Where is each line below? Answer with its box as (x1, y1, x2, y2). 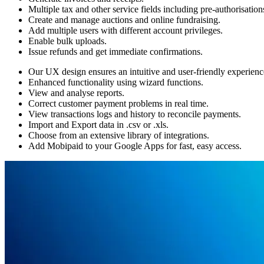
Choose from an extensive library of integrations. (28, 130, 209, 140)
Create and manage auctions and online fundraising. (28, 14, 220, 25)
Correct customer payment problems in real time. (28, 98, 209, 108)
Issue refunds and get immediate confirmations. (28, 46, 203, 57)
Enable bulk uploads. (28, 35, 107, 46)
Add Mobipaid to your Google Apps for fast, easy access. (28, 140, 242, 151)
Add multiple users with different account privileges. (28, 25, 223, 35)
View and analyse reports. (28, 87, 124, 98)
